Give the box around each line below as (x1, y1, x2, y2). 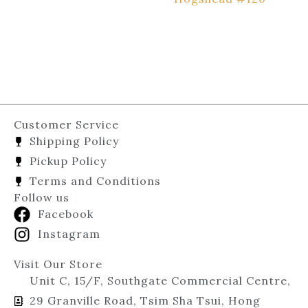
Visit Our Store (14, 257, 102, 272)
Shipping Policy (29, 134, 119, 148)
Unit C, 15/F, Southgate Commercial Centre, (29, 274, 291, 288)
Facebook (38, 207, 93, 221)
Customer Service (14, 118, 119, 132)
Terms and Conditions (29, 174, 161, 188)
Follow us (14, 190, 69, 205)
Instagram (38, 227, 100, 241)
